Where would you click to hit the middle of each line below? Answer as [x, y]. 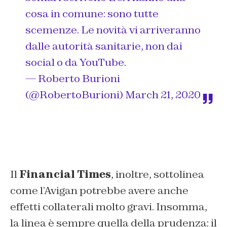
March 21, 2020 [163, 94]
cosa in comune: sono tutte [92, 13]
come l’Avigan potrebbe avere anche [99, 190]
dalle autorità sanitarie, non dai [104, 46]
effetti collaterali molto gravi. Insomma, [109, 206]
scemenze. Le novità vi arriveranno [113, 30]
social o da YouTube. [76, 62]
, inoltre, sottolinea [158, 174]
